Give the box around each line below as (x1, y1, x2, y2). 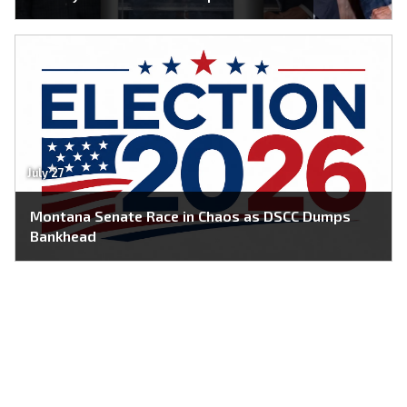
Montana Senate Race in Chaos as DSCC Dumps (30, 206, 351, 224)
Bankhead (30, 226, 96, 244)
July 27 (26, 165, 65, 181)
